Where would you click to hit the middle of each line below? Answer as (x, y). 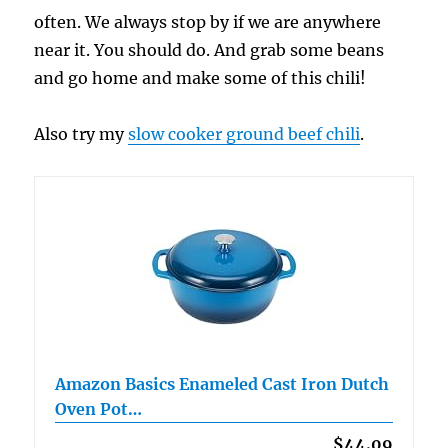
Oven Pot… (99, 408)
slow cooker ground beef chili (244, 133)
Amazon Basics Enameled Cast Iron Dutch (222, 383)
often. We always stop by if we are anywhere (208, 21)
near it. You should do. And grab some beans (209, 49)
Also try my (81, 133)
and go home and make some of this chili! (200, 77)
